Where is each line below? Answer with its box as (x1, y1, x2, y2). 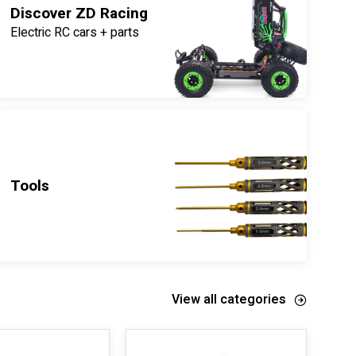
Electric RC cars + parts (10, 22, 139, 42)
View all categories (172, 289, 286, 309)
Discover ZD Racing (10, 2, 148, 25)
